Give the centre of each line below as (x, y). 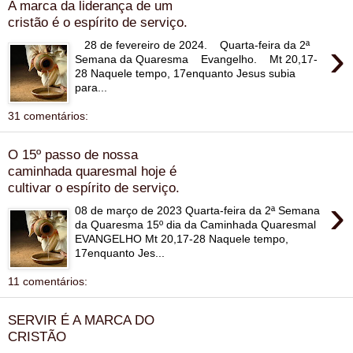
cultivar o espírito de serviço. (94, 188)
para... (91, 87)
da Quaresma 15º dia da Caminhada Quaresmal (196, 224)
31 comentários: (48, 115)
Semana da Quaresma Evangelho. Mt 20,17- (197, 59)
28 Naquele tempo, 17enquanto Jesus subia (186, 73)
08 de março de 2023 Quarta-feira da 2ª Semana (198, 210)
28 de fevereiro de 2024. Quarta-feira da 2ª (193, 45)
